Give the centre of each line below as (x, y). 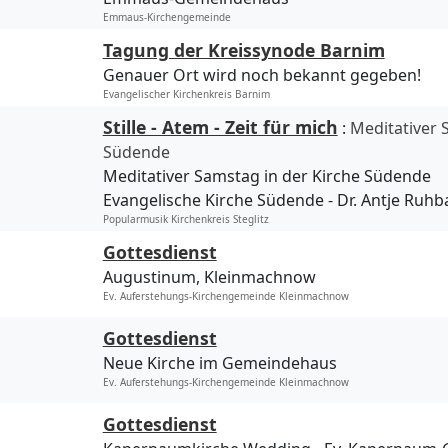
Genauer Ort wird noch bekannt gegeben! (261, 75)
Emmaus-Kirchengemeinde (166, 17)
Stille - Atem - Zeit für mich (220, 127)
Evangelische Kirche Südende (213, 200)
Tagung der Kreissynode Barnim (243, 50)
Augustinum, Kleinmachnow (209, 277)
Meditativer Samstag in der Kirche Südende (266, 176)
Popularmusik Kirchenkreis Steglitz (185, 219)
